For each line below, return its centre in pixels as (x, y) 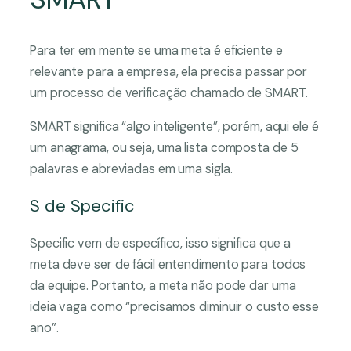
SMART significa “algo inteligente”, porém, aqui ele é (174, 126)
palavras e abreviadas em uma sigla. (133, 168)
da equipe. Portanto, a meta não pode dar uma (163, 285)
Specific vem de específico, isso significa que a (161, 243)
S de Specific (87, 205)
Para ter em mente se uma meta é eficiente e (156, 50)
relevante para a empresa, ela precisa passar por (169, 71)
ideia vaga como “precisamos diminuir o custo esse (175, 306)
